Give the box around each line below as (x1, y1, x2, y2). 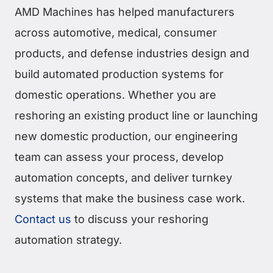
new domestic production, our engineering (15, 130, 238, 143)
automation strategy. (15, 233, 122, 247)
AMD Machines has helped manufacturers (15, 5, 235, 19)
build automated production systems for (15, 68, 224, 81)
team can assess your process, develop (15, 151, 224, 164)
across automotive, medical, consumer (15, 26, 217, 40)
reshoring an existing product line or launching (15, 109, 258, 122)
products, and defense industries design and (15, 47, 249, 60)
